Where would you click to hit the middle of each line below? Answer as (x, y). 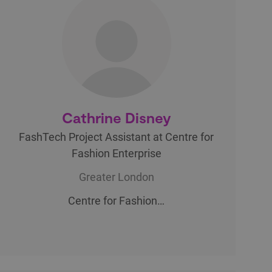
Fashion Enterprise (116, 153)
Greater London (116, 177)
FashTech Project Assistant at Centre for (117, 137)
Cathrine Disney (116, 117)
